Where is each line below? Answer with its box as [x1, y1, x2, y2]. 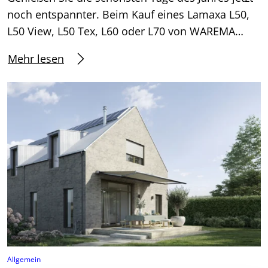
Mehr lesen [8, 51, 64, 66]
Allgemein [7, 254, 41, 265]
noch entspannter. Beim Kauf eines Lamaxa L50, [7, 7, 249, 22]
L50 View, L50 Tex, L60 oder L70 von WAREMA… [7, 23, 243, 38]
